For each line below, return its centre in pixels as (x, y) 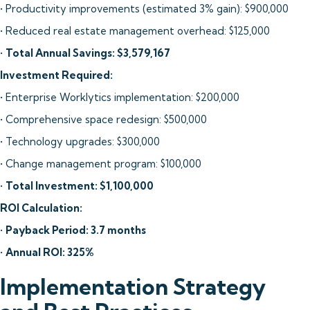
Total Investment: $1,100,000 (80, 186)
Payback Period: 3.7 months (76, 230)
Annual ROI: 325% (49, 252)
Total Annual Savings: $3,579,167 (88, 53)
